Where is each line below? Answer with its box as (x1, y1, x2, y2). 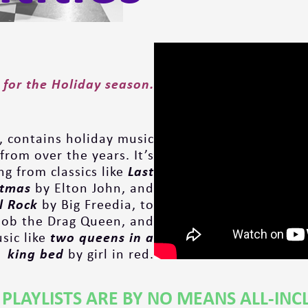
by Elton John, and (30, 178, 154, 197)
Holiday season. (51, 74, 154, 93)
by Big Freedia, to (37, 195, 154, 214)
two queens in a (45, 228, 154, 247)
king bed (7, 244, 64, 263)
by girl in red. (63, 244, 154, 263)
